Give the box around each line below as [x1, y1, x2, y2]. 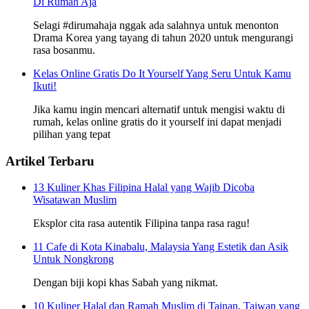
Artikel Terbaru [6, 153, 94, 168]
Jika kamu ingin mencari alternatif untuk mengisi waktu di [33, 103, 285, 115]
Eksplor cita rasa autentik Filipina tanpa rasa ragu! [33, 217, 250, 230]
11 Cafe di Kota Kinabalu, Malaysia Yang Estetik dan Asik [33, 241, 288, 253]
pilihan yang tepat [33, 128, 110, 140]
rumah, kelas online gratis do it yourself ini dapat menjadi [33, 115, 281, 128]
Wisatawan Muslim [33, 194, 117, 206]
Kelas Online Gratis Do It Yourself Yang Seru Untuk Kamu [33, 67, 291, 79]
